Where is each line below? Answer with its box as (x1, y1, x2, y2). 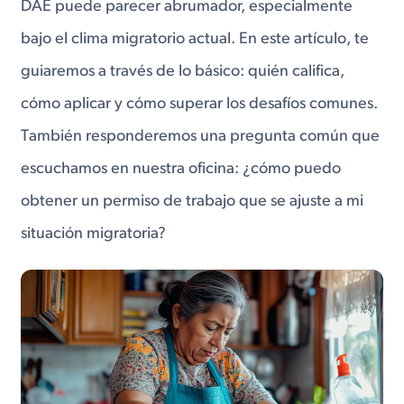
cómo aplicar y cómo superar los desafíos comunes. (21, 95, 379, 113)
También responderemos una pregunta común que (21, 127, 381, 145)
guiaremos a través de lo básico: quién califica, (21, 62, 345, 80)
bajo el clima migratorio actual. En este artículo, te (21, 30, 370, 48)
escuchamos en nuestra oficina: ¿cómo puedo (21, 160, 342, 178)
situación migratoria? (21, 225, 167, 243)
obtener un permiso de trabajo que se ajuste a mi (21, 192, 364, 210)
